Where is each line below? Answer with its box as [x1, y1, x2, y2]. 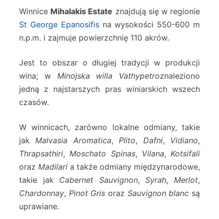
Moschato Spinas [69, 149, 135, 159]
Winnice [19, 6, 51, 17]
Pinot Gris [68, 188, 106, 198]
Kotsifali [171, 149, 200, 159]
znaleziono [160, 71, 200, 81]
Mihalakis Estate [50, 6, 113, 17]
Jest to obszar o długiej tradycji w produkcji [19, 58, 200, 68]
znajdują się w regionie [112, 6, 200, 17]
